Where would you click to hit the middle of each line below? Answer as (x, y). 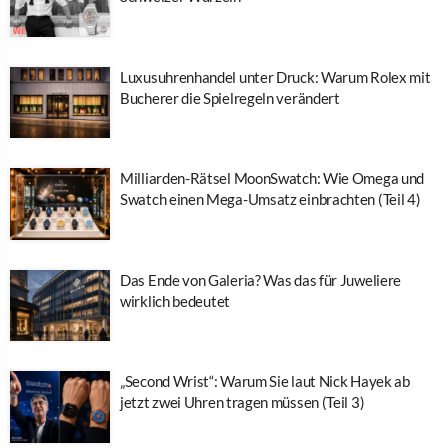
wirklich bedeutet (175, 300)
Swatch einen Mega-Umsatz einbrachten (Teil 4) (270, 199)
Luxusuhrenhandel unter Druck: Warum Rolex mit (275, 76)
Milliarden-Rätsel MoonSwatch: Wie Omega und (272, 178)
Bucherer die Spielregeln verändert (230, 97)
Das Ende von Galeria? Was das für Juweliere (261, 279)
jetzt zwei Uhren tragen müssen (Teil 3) (242, 402)
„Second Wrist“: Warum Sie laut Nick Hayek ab (265, 381)
